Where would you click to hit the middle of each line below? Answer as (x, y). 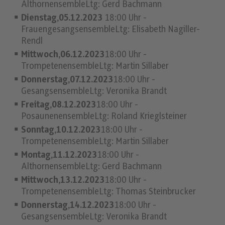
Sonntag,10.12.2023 (61, 130)
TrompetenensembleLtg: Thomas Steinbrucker (109, 192)
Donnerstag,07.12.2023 (67, 80)
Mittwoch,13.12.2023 (63, 181)
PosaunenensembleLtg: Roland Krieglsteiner (104, 117)
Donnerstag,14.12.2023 (68, 206)
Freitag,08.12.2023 (59, 105)
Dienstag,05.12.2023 (63, 18)
